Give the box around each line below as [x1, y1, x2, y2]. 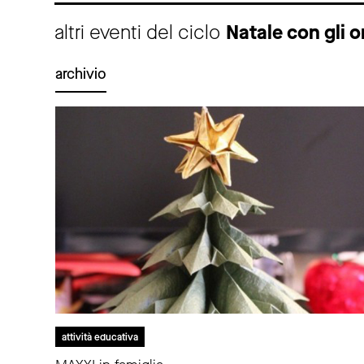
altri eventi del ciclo [54, 19, 226, 46]
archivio [55, 64, 106, 84]
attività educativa [62, 330, 138, 344]
